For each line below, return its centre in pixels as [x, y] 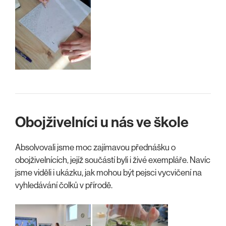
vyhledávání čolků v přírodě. [64, 185]
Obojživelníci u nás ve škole [102, 122]
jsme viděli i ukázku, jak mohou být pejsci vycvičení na [108, 172]
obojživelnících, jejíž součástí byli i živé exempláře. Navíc [113, 160]
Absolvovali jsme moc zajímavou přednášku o [95, 147]
